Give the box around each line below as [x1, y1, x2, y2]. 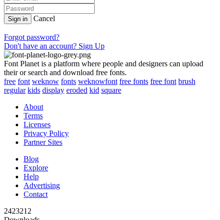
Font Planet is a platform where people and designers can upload [4, 59, 203, 68]
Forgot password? [4, 32, 59, 41]
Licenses [24, 120, 51, 129]
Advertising [24, 181, 60, 190]
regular [4, 85, 26, 94]
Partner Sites [24, 137, 62, 146]
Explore [24, 163, 48, 172]
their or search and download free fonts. [4, 68, 127, 77]
